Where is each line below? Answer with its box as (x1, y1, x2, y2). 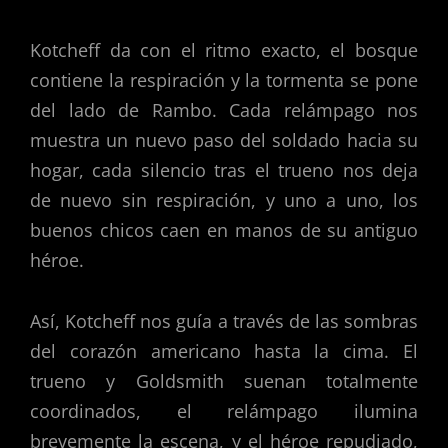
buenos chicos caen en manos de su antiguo (30, 217, 418, 242)
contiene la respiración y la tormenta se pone (30, 67, 418, 92)
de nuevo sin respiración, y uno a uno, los (30, 187, 418, 212)
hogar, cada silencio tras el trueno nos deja (30, 157, 418, 182)
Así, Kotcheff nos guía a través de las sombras (30, 309, 418, 334)
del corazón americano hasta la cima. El (30, 339, 418, 364)
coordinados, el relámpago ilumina (30, 399, 418, 424)
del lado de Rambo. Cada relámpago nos (30, 97, 418, 122)
